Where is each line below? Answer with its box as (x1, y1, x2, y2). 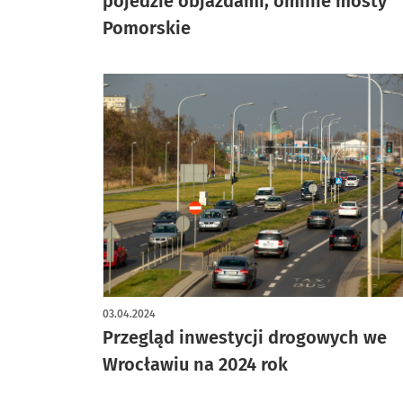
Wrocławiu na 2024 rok (103, 354, 288, 375)
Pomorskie (103, 17, 191, 39)
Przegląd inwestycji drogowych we (103, 327, 387, 348)
